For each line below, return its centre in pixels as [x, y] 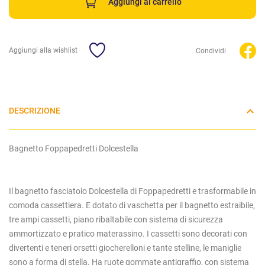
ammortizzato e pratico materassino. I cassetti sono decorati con [128, 234]
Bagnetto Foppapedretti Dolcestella [74, 149]
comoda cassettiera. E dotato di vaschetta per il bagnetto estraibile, [132, 206]
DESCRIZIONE [35, 111]
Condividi [211, 51]
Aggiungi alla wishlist [43, 51]
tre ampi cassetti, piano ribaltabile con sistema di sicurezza [116, 220]
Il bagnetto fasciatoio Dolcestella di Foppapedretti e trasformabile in [132, 191]
